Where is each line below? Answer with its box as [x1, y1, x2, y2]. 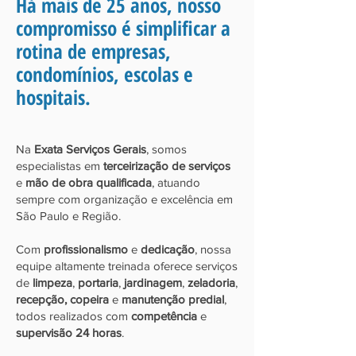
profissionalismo [44, 242, 128, 256]
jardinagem [124, 276, 182, 289]
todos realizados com [16, 309, 131, 323]
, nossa [195, 242, 231, 256]
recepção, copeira [16, 292, 112, 306]
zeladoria [188, 276, 235, 289]
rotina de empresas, [16, 37, 171, 64]
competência [131, 309, 197, 323]
